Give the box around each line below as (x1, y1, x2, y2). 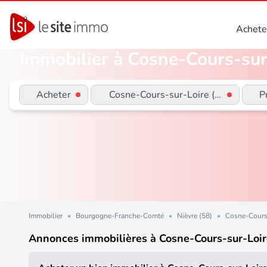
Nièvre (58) (177, 211, 212, 221)
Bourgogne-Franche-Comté (76, 211, 164, 221)
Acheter (44, 88, 71, 102)
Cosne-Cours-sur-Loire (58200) (109, 88, 247, 102)
